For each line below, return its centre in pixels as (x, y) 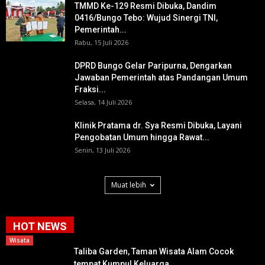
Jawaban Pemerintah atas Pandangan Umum (161, 77)
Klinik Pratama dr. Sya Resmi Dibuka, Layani (158, 125)
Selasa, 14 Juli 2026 (103, 102)
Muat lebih (128, 185)
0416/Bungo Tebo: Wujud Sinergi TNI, (146, 17)
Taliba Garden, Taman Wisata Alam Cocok (154, 251)
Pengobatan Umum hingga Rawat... (142, 137)
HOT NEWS (40, 226)
